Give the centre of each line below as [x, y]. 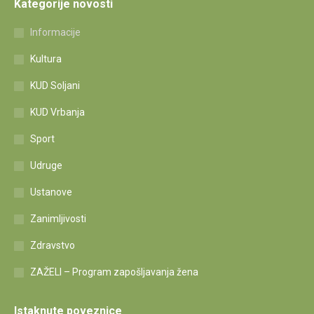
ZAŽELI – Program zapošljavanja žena [114, 272]
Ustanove [51, 192]
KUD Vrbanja [57, 112]
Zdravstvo [53, 245]
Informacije [55, 32]
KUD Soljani [55, 86]
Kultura [46, 59]
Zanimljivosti [58, 219]
